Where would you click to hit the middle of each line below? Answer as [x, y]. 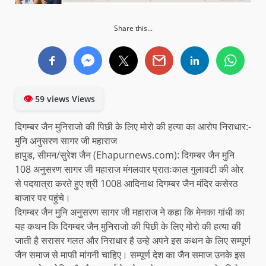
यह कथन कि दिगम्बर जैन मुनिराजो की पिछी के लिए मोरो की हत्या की [128, 227]
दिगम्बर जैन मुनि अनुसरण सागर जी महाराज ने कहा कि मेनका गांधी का [130, 212]
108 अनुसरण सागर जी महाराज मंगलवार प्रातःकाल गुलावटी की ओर [129, 170]
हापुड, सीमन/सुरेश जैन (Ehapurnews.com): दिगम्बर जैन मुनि [125, 155]
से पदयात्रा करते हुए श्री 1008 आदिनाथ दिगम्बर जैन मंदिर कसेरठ [126, 184]
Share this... [133, 28]
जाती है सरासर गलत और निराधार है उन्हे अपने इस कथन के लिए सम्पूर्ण [133, 241]
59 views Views [64, 99]
